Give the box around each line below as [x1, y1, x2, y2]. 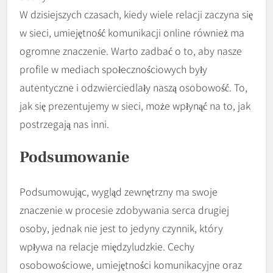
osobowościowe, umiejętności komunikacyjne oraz [19, 257, 242, 272]
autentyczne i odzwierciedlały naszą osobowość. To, [19, 79, 247, 94]
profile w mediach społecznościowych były [19, 61, 207, 76]
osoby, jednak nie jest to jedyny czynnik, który [19, 220, 223, 235]
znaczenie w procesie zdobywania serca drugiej [19, 202, 229, 217]
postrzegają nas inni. [19, 116, 109, 131]
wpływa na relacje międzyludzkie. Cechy [19, 238, 194, 253]
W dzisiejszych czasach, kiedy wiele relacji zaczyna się [19, 6, 253, 21]
